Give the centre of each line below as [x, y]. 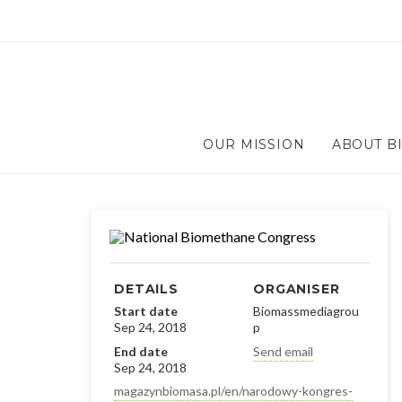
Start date [146, 311]
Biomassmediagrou [306, 311]
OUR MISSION [254, 144]
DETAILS [146, 288]
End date [141, 351]
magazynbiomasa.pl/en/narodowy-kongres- [233, 391]
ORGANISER [297, 288]
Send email [283, 351]
